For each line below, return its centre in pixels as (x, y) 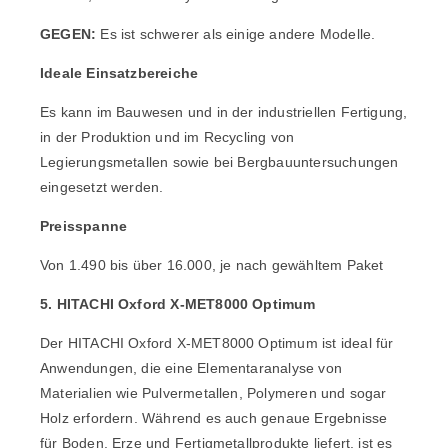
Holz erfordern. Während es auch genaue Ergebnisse (214, 418)
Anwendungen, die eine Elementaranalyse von (191, 368)
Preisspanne (84, 226)
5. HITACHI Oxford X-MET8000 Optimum (178, 304)
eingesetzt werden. (102, 187)
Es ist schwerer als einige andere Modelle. (236, 34)
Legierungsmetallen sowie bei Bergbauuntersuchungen (219, 162)
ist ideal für (355, 343)
